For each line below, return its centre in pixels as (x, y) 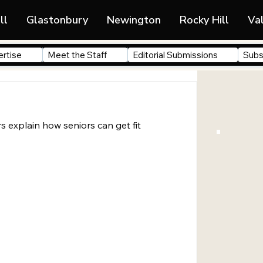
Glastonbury (58, 20)
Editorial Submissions (175, 55)
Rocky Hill (205, 20)
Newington (134, 20)
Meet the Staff (77, 55)
